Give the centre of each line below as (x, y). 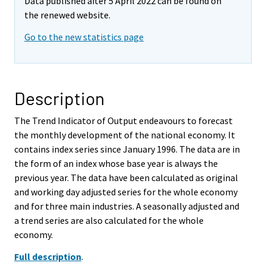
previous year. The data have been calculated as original (126, 177)
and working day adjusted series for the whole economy (126, 191)
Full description (48, 256)
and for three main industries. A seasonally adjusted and (127, 206)
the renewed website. (67, 15)
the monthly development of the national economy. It (125, 134)
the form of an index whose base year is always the (116, 163)
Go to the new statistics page (84, 37)
